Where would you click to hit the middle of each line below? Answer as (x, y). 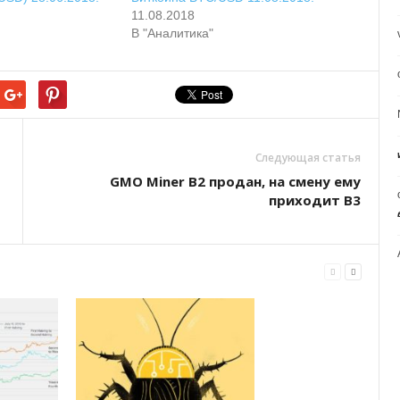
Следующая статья (308, 157)
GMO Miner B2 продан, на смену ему (236, 181)
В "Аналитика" (172, 33)
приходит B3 (315, 200)
